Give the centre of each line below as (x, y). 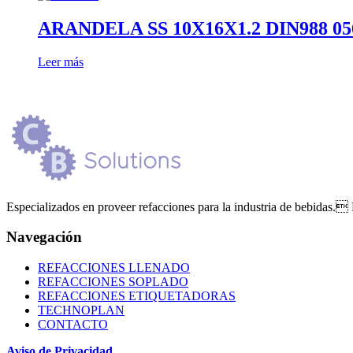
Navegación (44, 237)
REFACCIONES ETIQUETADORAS (137, 296)
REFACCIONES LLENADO (114, 268)
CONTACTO (73, 325)
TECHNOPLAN (81, 310)
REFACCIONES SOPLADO (113, 282)
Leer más (61, 61)
